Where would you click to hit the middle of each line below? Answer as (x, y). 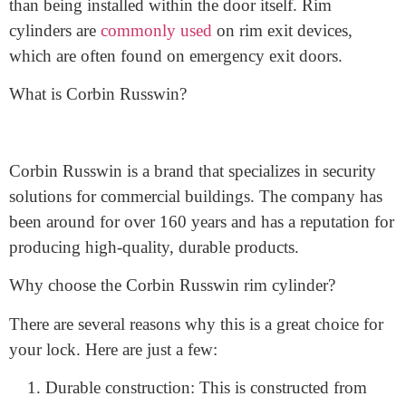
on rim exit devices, (282, 101)
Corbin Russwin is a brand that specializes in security (193, 242)
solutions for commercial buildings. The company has (196, 267)
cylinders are (53, 101)
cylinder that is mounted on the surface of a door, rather (201, 51)
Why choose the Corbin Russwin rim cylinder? (172, 356)
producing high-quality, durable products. (154, 318)
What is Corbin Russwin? (98, 165)
